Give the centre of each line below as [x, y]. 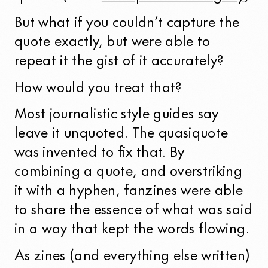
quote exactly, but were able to [112, 42]
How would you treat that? [98, 89]
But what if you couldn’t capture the [127, 23]
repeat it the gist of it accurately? [119, 62]
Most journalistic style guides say [117, 115]
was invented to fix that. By [100, 154]
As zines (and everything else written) [133, 257]
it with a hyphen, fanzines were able [129, 192]
